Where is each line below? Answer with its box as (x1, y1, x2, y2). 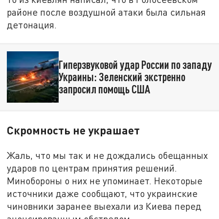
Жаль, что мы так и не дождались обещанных (7, 150, 208, 161)
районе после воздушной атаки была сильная (7, 6, 206, 18)
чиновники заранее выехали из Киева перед (7, 200, 202, 212)
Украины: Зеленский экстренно (58, 70, 185, 84)
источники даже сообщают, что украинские (7, 188, 198, 199)
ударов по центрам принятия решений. (7, 162, 177, 174)
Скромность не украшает (7, 123, 140, 137)
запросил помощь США (58, 82, 150, 96)
